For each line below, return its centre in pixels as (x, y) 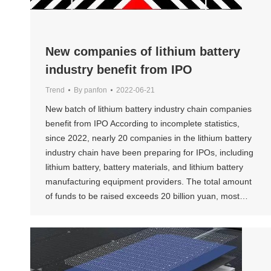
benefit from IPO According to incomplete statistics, (142, 124)
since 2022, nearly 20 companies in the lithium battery (149, 138)
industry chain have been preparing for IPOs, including (149, 153)
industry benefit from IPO (119, 70)
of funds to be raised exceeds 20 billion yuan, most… (147, 196)
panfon (96, 90)
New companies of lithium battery (143, 52)
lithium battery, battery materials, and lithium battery (144, 167)
